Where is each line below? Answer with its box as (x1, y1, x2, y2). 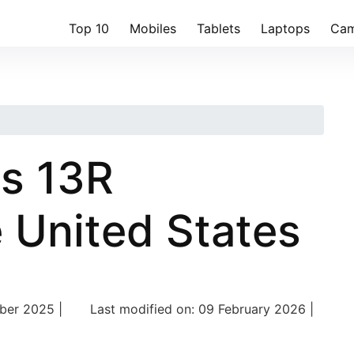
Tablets (197, 21, 240, 36)
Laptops (261, 21, 310, 36)
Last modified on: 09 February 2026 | (90, 300, 314, 317)
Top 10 (69, 21, 109, 36)
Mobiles (130, 21, 176, 36)
